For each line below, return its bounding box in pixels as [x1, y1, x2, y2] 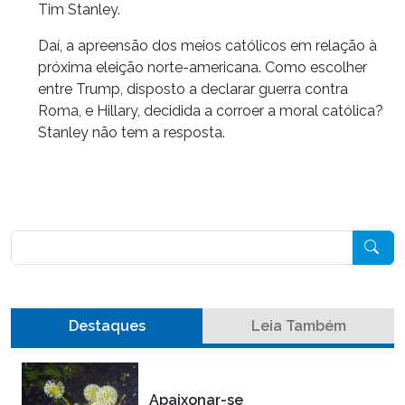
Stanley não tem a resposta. [38, 123, 225, 141]
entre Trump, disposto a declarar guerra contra [38, 80, 348, 98]
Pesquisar [10, 231, 74, 249]
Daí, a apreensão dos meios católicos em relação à [38, 36, 377, 54]
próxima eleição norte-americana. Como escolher [38, 58, 367, 76]
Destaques [68, 316, 146, 334]
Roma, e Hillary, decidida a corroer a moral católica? [38, 101, 383, 119]
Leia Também [250, 316, 346, 334]
